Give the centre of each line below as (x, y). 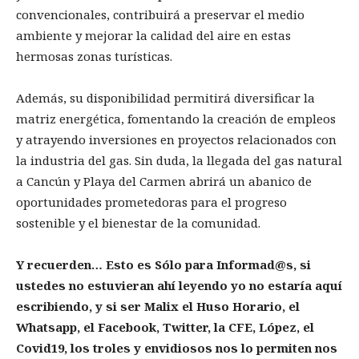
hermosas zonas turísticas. (96, 56)
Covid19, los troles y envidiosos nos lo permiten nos (177, 348)
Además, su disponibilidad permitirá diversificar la (165, 98)
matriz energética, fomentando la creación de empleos (176, 119)
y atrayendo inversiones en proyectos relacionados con (176, 140)
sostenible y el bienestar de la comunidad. (138, 223)
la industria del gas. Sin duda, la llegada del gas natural (179, 161)
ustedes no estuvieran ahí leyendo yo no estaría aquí (179, 286)
